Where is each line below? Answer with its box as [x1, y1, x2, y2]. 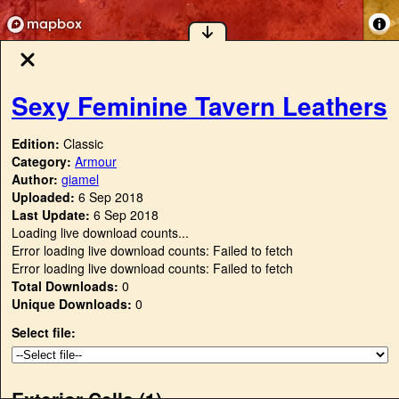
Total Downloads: [12, 277, 118, 296]
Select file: [12, 323, 76, 342]
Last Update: [12, 206, 90, 224]
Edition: [12, 134, 63, 153]
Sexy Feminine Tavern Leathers [12, 86, 387, 124]
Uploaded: [12, 188, 75, 207]
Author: [12, 170, 61, 189]
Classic [63, 134, 103, 153]
